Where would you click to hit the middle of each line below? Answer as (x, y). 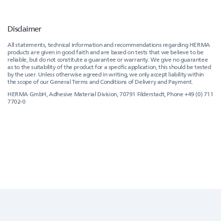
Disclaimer (24, 28)
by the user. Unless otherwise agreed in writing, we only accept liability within (106, 74)
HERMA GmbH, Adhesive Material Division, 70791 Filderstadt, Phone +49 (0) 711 (110, 94)
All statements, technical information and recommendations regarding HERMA (109, 44)
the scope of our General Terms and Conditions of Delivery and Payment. (100, 81)
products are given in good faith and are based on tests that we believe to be (106, 52)
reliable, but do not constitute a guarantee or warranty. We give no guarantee (108, 59)
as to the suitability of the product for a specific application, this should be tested (109, 67)
